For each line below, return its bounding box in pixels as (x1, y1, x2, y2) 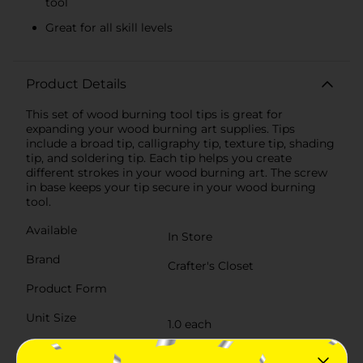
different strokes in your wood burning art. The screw (26, 164, 327, 180)
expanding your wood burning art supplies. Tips (26, 121, 295, 136)
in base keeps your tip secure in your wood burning (26, 179, 316, 194)
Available (26, 222, 77, 237)
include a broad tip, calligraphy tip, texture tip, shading (26, 135, 335, 151)
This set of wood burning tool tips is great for (26, 106, 283, 122)
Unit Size (26, 310, 76, 325)
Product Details (26, 75, 126, 92)
